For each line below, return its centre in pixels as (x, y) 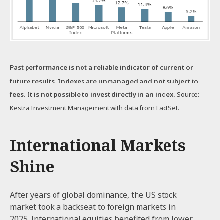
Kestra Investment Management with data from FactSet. (95, 108)
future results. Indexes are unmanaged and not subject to (104, 81)
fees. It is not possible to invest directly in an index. (93, 95)
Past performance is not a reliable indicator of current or (101, 68)
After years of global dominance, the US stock (93, 195)
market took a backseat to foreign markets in (93, 207)
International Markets (98, 145)
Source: (188, 95)
